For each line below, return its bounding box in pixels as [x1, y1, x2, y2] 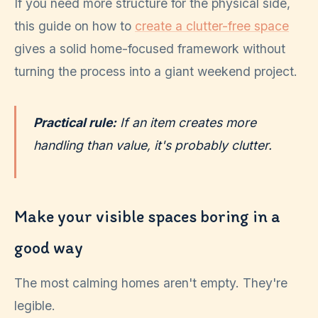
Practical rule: [33, 114, 116, 130]
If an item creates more [116, 114, 256, 130]
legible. [14, 298, 55, 314]
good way [14, 237, 83, 258]
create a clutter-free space [135, 18, 289, 33]
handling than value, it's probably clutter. [33, 137, 272, 153]
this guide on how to [14, 18, 135, 33]
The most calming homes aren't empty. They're [14, 275, 287, 291]
